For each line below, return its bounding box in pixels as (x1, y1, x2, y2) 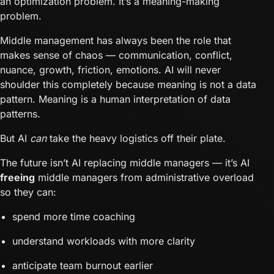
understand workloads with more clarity (12, 234, 195, 247)
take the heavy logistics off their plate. (46, 131, 226, 144)
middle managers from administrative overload (35, 171, 254, 183)
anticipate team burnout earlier (12, 259, 153, 272)
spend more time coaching (12, 210, 135, 223)
